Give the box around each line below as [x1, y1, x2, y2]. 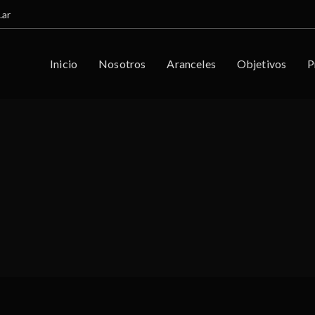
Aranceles [167, 57, 216, 70]
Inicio [50, 57, 78, 70]
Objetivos [236, 57, 287, 70]
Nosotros [98, 57, 146, 70]
